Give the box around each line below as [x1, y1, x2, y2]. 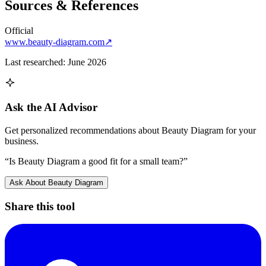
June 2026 [68, 56, 106, 67]
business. [5, 135, 39, 146]
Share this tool [5, 199, 75, 213]
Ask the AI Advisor [5, 101, 97, 114]
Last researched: [5, 56, 68, 67]
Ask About [9, 178, 48, 187]
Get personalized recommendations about [5, 125, 161, 135]
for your [223, 125, 256, 135]
